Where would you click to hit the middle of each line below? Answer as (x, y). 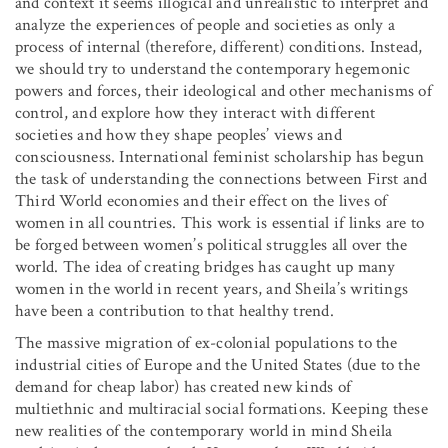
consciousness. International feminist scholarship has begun (220, 156)
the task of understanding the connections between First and (221, 178)
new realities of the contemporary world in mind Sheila (204, 430)
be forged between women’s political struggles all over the (211, 244)
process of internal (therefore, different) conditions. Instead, (219, 46)
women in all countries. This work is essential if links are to (220, 222)
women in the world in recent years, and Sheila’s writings (212, 288)
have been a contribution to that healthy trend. (174, 310)
